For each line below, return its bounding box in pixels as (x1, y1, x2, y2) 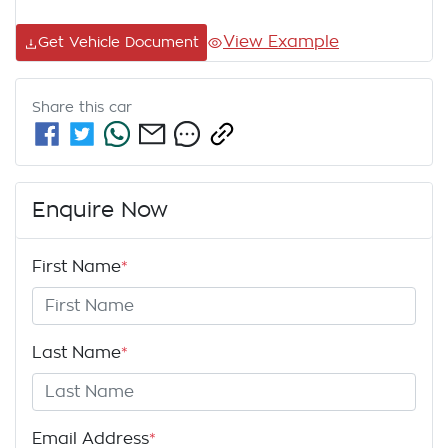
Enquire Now (32, 200, 168, 222)
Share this (32, 100, 109, 115)
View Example (223, 34, 339, 51)
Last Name (32, 345, 121, 362)
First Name (32, 259, 121, 276)
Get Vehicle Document (38, 35, 199, 50)
